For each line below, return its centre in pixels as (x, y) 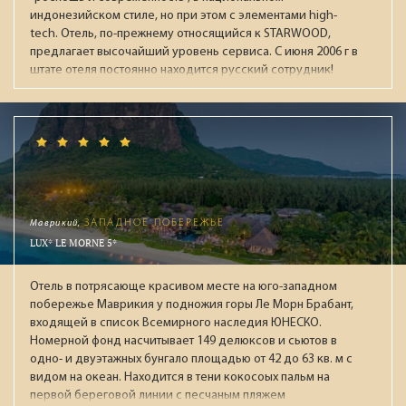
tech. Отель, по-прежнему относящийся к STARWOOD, (180, 34)
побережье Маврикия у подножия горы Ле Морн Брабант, (192, 304)
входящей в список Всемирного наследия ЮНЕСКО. (176, 323)
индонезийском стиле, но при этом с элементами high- (184, 15)
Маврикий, (57, 223)
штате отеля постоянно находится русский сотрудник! (182, 70)
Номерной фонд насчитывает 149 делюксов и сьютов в (184, 341)
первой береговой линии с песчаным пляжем (158, 395)
